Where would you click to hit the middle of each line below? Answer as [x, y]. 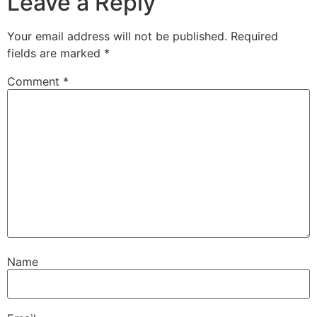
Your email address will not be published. [117, 36]
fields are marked [56, 53]
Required [254, 36]
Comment [35, 82]
